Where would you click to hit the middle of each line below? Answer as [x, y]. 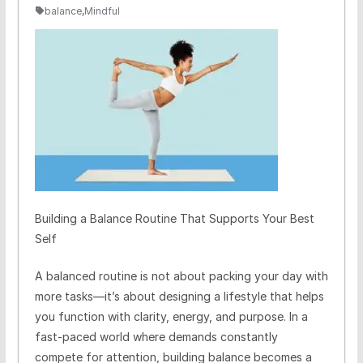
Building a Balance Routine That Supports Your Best [174, 218]
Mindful [102, 11]
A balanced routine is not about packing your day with [181, 275]
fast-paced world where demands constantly [156, 336]
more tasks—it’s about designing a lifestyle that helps [179, 296]
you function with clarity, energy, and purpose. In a [171, 316]
